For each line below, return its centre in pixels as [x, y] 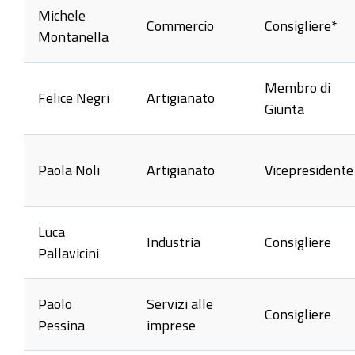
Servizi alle [180, 303]
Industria [174, 241]
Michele [62, 15]
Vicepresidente [309, 169]
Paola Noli [69, 169]
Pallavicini [69, 252]
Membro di [298, 87]
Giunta [284, 108]
